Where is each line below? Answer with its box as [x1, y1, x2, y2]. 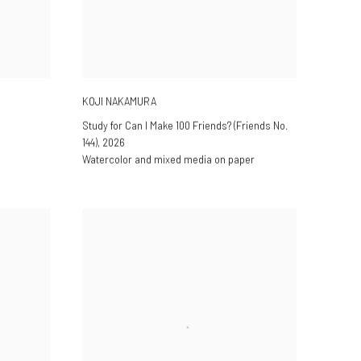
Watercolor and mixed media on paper [82, 152, 255, 166]
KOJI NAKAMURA [82, 94, 156, 108]
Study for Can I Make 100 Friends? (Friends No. [82, 118, 288, 132]
